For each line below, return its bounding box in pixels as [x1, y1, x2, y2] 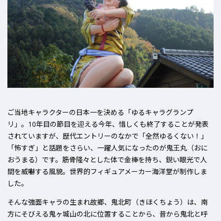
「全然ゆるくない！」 [139, 131, 208, 141]
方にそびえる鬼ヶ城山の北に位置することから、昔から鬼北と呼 [7, 209, 208, 219]
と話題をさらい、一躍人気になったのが [42, 143, 166, 153]
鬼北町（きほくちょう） [111, 197, 187, 207]
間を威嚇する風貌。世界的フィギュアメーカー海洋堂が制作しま [7, 167, 207, 177]
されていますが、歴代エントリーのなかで [7, 131, 139, 141]
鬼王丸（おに [166, 143, 208, 153]
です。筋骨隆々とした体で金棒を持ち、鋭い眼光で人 [42, 155, 207, 165]
